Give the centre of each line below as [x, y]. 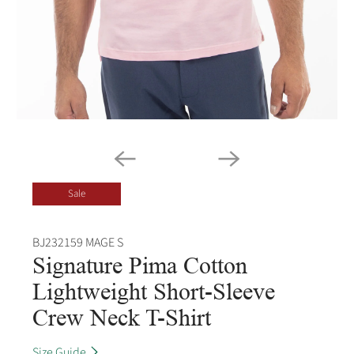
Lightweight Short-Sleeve [154, 291]
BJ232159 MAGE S [78, 242]
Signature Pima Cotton [140, 265]
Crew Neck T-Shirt [122, 317]
